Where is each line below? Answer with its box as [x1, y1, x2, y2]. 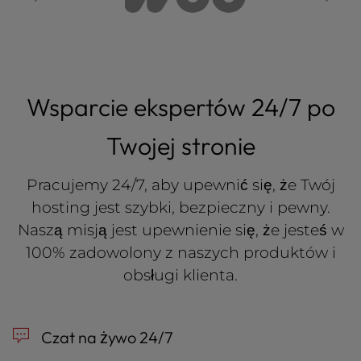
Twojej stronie [106, 131, 255, 162]
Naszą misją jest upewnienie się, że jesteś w [17, 220, 344, 240]
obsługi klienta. [123, 265, 238, 285]
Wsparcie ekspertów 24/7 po [26, 92, 335, 123]
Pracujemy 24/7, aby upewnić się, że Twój [26, 175, 335, 195]
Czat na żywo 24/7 [38, 327, 173, 348]
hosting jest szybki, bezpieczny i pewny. [31, 197, 330, 218]
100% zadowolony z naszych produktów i [25, 243, 336, 263]
